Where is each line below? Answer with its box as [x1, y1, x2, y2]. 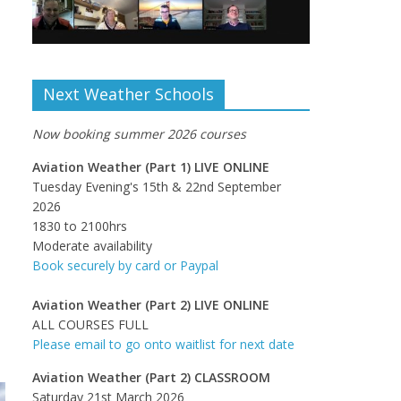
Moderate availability [32, 236, 152, 254]
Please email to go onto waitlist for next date [32, 335, 294, 353]
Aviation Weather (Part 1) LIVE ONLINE [32, 158, 269, 175]
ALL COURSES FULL [32, 315, 149, 333]
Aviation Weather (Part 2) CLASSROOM [32, 368, 270, 386]
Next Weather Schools [43, 82, 214, 105]
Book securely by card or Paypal [32, 256, 218, 274]
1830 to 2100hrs [32, 217, 127, 235]
